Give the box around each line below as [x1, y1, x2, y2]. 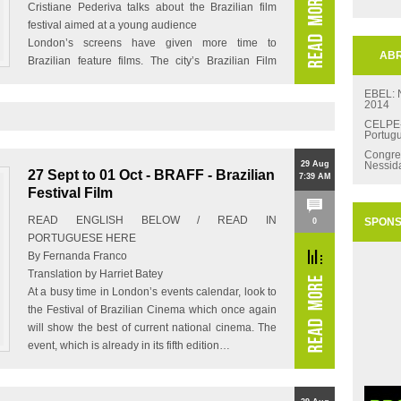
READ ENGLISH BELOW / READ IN [28, 214, 277, 226]
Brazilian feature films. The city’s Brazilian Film [28, 55, 277, 67]
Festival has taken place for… [28, 73, 171, 85]
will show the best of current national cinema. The [28, 321, 277, 334]
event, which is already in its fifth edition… [28, 339, 230, 352]
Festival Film [28, 185, 113, 200]
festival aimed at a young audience [28, 19, 197, 31]
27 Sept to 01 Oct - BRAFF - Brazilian [28, 167, 275, 183]
